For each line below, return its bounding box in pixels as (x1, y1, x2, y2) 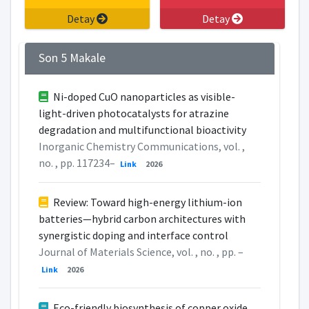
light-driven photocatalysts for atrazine (38, 106, 229, 121)
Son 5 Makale (38, 50, 106, 66)
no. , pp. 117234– (38, 156, 117, 170)
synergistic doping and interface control (38, 228, 228, 243)
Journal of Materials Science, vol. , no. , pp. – (38, 245, 243, 259)
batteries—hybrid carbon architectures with (38, 212, 246, 226)
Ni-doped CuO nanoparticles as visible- (50, 90, 235, 104)
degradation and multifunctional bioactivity (38, 123, 246, 137)
